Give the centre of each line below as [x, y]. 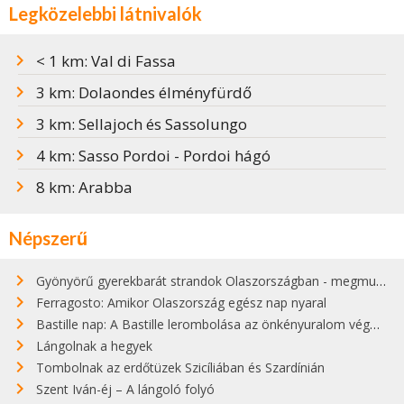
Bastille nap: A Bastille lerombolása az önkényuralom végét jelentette [203, 325]
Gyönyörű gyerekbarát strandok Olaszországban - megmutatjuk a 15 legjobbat [206, 281]
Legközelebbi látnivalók [106, 14]
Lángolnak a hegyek [94, 346]
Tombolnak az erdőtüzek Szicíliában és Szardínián [180, 368]
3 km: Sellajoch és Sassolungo [142, 124]
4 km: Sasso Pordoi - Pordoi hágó [153, 156]
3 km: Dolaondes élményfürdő [144, 93]
